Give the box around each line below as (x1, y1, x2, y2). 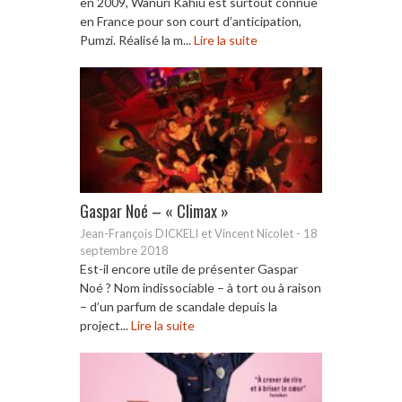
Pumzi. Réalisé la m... (80, 31, 194, 48)
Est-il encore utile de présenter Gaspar (80, 260, 298, 276)
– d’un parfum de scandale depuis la (80, 298, 277, 314)
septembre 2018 (80, 242, 169, 258)
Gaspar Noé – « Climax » (80, 198, 229, 223)
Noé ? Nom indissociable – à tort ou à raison (80, 279, 321, 295)
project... (80, 317, 131, 333)
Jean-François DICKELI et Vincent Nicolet (80, 225, 293, 240)
